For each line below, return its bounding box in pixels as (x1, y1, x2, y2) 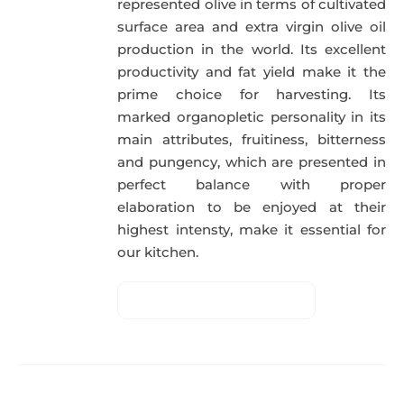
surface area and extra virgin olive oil (117, 18, 386, 36)
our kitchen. (117, 243, 199, 262)
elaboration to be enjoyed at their (117, 198, 386, 216)
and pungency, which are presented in (117, 153, 386, 171)
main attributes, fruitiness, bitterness (117, 131, 386, 149)
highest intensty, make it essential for (117, 221, 386, 239)
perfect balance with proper (117, 176, 386, 194)
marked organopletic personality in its (117, 108, 386, 126)
